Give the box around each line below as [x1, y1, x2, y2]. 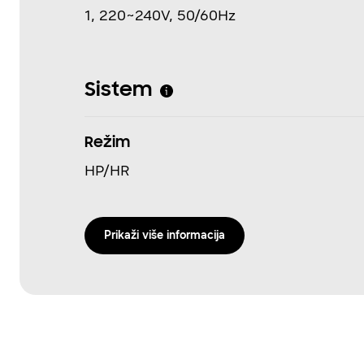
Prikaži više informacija [104, 228, 225, 242]
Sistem [84, 80, 152, 102]
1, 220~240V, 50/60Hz [84, 6, 236, 24]
